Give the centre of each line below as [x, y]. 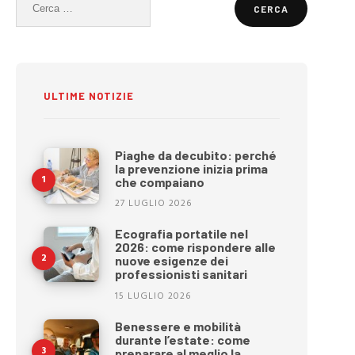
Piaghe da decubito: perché [196, 155]
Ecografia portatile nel [182, 234]
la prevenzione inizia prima [192, 168]
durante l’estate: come [183, 340]
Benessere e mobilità [178, 326]
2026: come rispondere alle [196, 247]
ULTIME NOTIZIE [89, 96]
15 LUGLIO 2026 [153, 296]
